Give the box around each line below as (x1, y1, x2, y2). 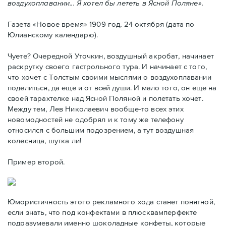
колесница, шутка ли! (8, 136, 81, 145)
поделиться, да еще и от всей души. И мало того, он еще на (8, 83, 217, 92)
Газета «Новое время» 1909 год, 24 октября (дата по (8, 20, 195, 29)
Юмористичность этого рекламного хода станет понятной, (8, 197, 215, 206)
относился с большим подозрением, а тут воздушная (8, 126, 194, 135)
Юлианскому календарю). (8, 30, 98, 39)
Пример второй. (8, 157, 65, 166)
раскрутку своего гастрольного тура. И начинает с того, (8, 62, 207, 71)
